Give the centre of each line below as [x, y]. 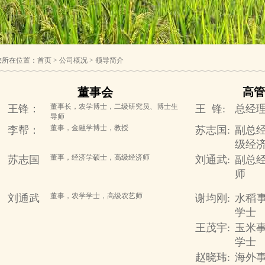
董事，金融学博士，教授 [89, 128]
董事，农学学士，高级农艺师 [96, 196]
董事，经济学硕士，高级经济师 [100, 157]
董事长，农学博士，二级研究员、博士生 [114, 106]
